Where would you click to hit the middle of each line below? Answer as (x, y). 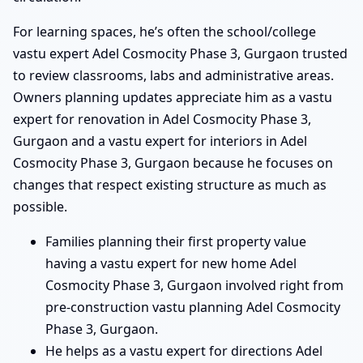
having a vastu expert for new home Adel (171, 264)
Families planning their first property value (176, 242)
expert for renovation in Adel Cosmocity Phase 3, (162, 120)
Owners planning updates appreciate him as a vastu (173, 98)
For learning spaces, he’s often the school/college (164, 32)
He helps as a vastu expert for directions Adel (184, 351)
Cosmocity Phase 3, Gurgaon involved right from (194, 286)
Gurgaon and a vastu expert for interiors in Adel (160, 141)
